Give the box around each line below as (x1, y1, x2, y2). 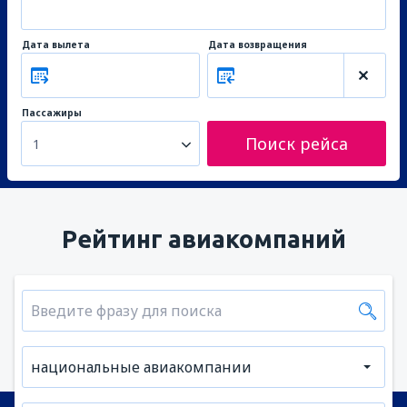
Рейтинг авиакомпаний (61, 225, 346, 253)
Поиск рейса (245, 133, 348, 154)
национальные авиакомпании (31, 357, 252, 377)
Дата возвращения (208, 38, 307, 51)
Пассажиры (22, 106, 82, 119)
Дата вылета (22, 38, 90, 51)
